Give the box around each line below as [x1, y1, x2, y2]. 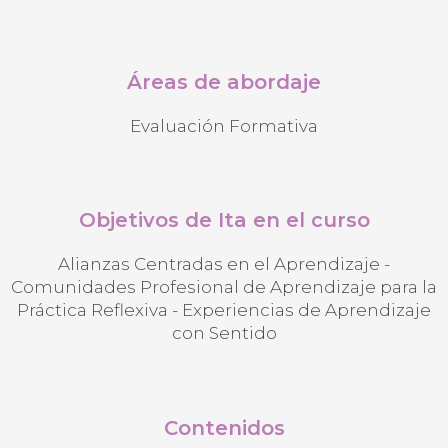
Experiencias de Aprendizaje [182, 300, 431, 321]
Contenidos [163, 416, 285, 441]
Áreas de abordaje [127, 70, 321, 95]
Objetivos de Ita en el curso [78, 208, 370, 233]
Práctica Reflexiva [17, 300, 168, 321]
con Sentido [171, 323, 277, 344]
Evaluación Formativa [130, 116, 318, 137]
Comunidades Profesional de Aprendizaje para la [11, 277, 437, 298]
